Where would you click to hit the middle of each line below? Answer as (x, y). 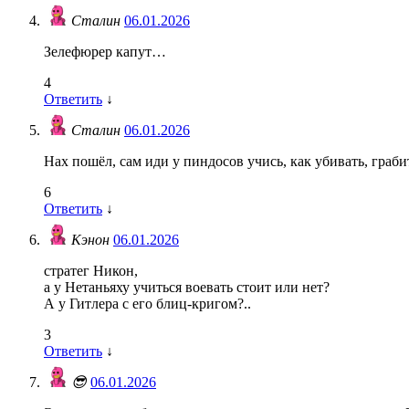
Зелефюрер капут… (105, 52)
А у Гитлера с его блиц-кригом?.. (147, 304)
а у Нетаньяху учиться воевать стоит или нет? (187, 288)
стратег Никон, (91, 271)
